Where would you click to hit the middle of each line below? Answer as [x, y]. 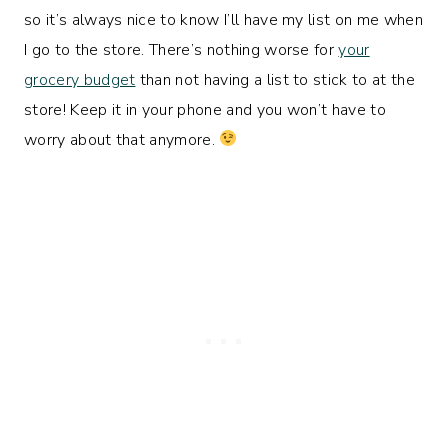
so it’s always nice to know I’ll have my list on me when [223, 19]
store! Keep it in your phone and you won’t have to [205, 109]
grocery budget [80, 79]
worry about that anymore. [122, 139]
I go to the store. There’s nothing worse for [181, 49]
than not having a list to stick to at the [275, 79]
